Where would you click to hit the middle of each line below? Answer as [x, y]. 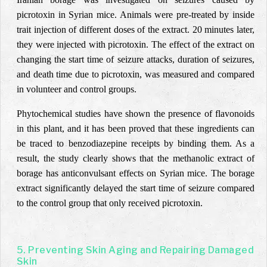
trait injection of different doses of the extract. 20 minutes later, [136, 30]
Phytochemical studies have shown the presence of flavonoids [136, 114]
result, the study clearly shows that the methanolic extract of [136, 158]
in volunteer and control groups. [77, 89]
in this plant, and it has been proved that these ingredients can [136, 128]
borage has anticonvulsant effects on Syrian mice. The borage [136, 173]
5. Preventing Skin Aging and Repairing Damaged [136, 250]
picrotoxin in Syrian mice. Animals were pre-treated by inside [136, 15]
